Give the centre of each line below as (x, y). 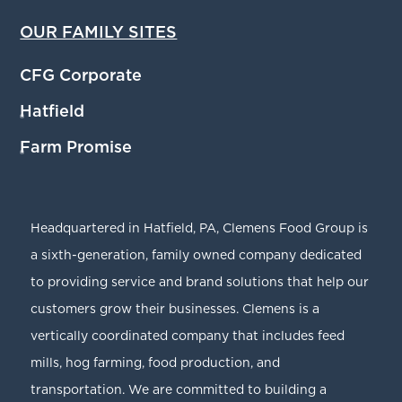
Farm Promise (76, 148)
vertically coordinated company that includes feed (188, 336)
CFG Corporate (81, 76)
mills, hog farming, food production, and (156, 363)
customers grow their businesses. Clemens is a (175, 309)
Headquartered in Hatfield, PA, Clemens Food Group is (200, 228)
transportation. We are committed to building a (179, 390)
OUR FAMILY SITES (99, 33)
